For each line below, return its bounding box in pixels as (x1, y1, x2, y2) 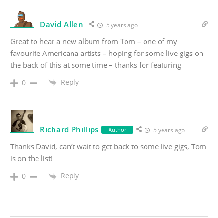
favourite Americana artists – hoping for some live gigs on (10, 48, 203, 58)
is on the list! (10, 153, 53, 163)
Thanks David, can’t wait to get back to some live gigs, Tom (10, 142, 206, 152)
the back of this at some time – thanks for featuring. (10, 60, 183, 70)
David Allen (40, 19, 84, 29)
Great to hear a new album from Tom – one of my (10, 36, 177, 46)
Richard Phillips (40, 125, 99, 135)
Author (109, 126, 127, 133)
